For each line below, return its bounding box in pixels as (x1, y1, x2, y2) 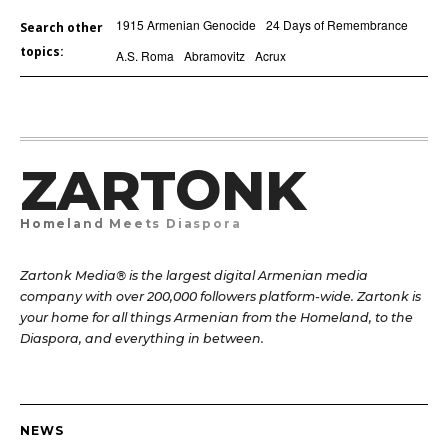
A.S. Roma (115, 47, 174, 65)
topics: (20, 43, 64, 61)
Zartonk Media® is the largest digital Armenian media (20, 268, 368, 284)
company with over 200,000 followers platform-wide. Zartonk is (20, 289, 421, 305)
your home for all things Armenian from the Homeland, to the (20, 310, 413, 326)
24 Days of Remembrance (265, 16, 408, 34)
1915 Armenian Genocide (115, 16, 256, 34)
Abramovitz (183, 47, 245, 65)
